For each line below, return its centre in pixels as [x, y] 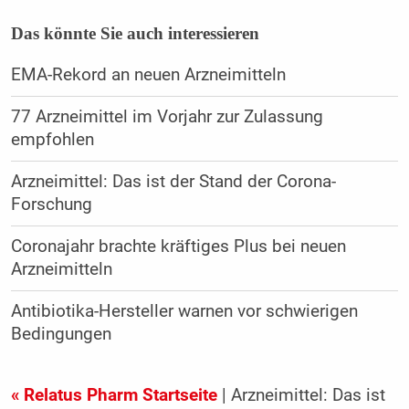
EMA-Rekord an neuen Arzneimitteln [155, 75]
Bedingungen [61, 335]
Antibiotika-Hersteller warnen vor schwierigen [184, 312]
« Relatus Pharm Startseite [114, 396]
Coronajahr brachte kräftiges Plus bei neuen [178, 247]
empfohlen [52, 140]
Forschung [51, 205]
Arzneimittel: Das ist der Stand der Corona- [173, 182]
